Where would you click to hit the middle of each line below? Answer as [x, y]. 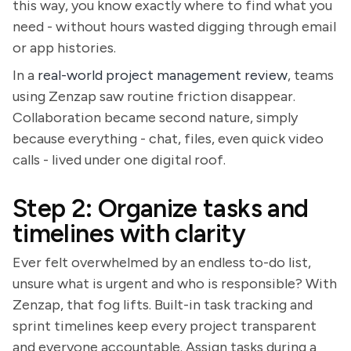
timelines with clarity [129, 233]
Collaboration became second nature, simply [155, 118]
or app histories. [64, 48]
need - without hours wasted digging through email [174, 27]
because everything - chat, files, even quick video [168, 139]
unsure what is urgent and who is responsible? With [175, 284]
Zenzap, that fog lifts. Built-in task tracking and [163, 305]
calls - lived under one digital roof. [119, 160]
